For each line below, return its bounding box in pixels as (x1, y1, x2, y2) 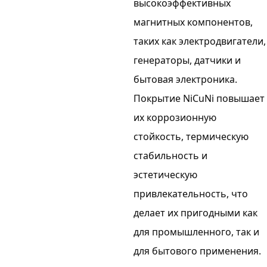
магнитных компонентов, (133, 15, 253, 29)
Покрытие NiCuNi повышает (133, 91, 265, 105)
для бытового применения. (133, 244, 261, 257)
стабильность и (133, 148, 207, 162)
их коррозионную (133, 110, 216, 124)
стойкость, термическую (133, 129, 249, 143)
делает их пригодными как (133, 206, 257, 219)
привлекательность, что (133, 187, 248, 200)
